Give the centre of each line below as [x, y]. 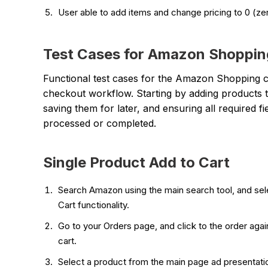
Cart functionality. [95, 205]
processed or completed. [101, 123]
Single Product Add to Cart [136, 162]
